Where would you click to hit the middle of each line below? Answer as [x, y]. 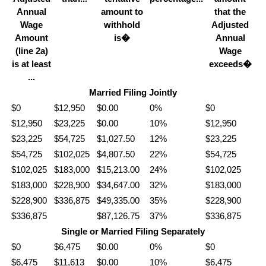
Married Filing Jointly [133, 92]
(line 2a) [31, 50]
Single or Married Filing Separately [133, 231]
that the [230, 11]
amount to [122, 11]
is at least [31, 64]
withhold [122, 24]
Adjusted [230, 24]
